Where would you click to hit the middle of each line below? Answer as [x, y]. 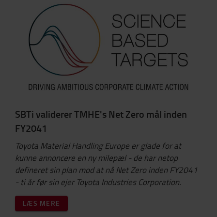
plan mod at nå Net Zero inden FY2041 [130, 170]
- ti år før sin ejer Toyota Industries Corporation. [98, 182]
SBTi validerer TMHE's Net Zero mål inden [101, 114]
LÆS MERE [41, 203]
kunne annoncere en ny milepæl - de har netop [96, 157]
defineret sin [38, 170]
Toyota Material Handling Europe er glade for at [98, 145]
